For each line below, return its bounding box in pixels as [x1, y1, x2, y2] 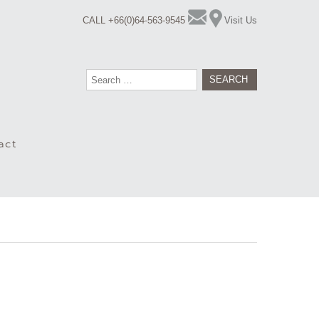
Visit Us [224, 14, 257, 26]
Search [85, 70, 124, 84]
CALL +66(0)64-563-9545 [83, 14, 185, 26]
